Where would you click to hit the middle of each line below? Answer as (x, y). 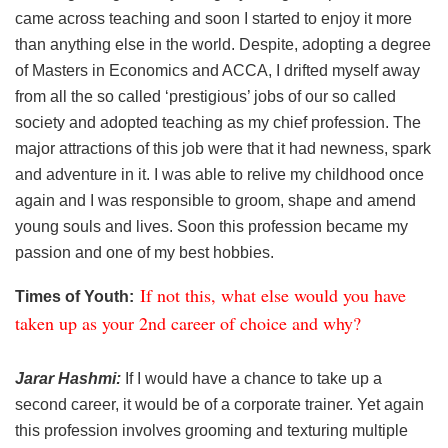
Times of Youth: (74, 296)
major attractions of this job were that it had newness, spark (223, 148)
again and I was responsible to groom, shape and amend (215, 200)
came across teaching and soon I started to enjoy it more (213, 18)
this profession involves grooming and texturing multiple (211, 430)
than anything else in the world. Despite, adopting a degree (223, 44)
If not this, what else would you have (273, 294)
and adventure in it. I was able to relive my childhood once (219, 174)
